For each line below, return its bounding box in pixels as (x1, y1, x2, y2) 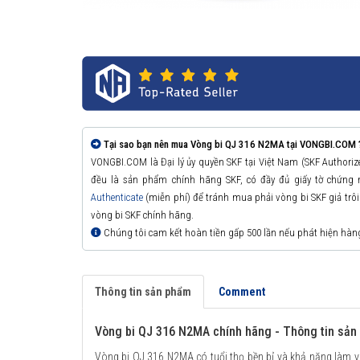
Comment (219, 285, 265, 299)
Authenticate (91, 191, 143, 204)
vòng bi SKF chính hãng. (91, 209, 194, 222)
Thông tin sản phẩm (95, 285, 191, 299)
